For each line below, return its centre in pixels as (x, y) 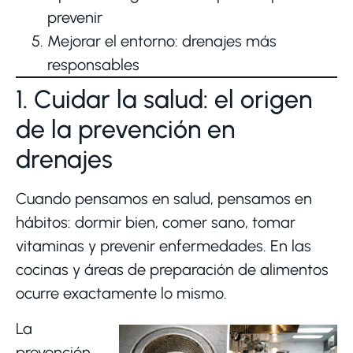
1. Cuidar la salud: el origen (164, 100)
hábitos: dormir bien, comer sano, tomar (156, 223)
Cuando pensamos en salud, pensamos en (164, 199)
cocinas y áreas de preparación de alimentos (172, 270)
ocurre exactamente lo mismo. (121, 294)
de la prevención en (125, 130)
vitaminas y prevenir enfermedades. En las (163, 246)
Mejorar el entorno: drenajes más (162, 41)
